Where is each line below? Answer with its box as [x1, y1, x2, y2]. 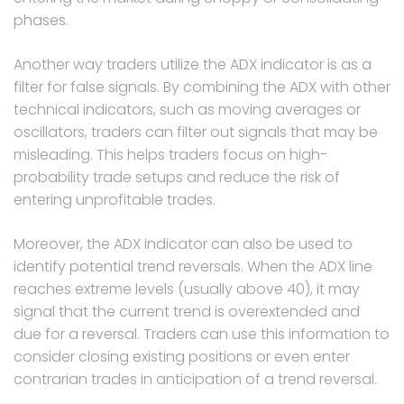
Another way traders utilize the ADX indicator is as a [14, 53, 372, 75]
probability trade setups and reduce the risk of [14, 166, 340, 188]
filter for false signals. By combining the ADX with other [14, 76, 390, 97]
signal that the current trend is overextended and [14, 300, 360, 322]
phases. [14, 9, 69, 31]
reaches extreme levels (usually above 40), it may [14, 278, 360, 299]
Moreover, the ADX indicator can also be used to [14, 233, 353, 254]
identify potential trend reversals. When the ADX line [14, 255, 372, 277]
